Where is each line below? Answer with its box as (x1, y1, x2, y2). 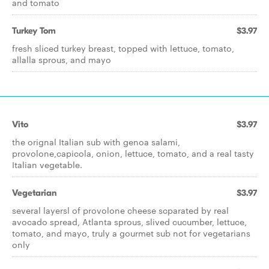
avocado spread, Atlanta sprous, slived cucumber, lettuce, (12, 216, 247, 228)
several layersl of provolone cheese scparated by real (12, 204, 229, 216)
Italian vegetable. (12, 159, 82, 171)
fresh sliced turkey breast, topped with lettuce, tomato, (12, 42, 234, 54)
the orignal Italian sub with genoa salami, (12, 136, 180, 148)
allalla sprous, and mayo (12, 53, 111, 65)
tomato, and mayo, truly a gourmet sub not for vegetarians (12, 227, 250, 239)
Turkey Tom (12, 25, 56, 36)
